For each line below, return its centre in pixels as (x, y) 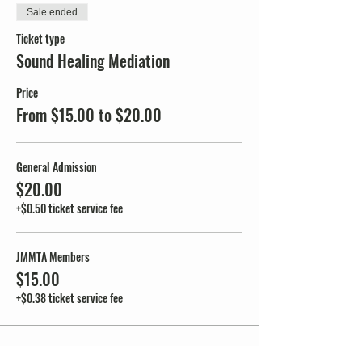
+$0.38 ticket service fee (69, 298)
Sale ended (52, 12)
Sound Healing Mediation (93, 61)
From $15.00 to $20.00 (89, 115)
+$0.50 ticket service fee (69, 208)
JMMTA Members (53, 257)
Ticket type (40, 38)
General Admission (57, 167)
